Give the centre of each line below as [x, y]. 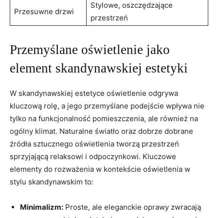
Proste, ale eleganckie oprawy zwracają [132, 207]
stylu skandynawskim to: [52, 182]
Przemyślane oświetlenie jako [90, 49]
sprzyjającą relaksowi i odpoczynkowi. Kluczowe [93, 156]
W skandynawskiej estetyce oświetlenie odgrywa [94, 93]
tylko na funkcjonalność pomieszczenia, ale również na [104, 118]
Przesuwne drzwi [44, 11]
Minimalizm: [42, 207]
